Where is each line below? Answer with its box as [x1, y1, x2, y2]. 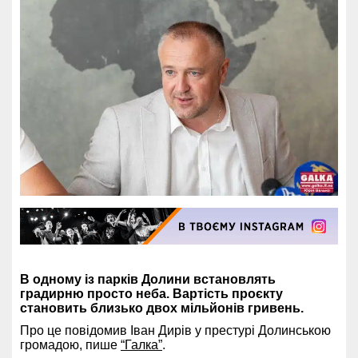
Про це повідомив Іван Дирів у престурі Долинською [20, 323, 331, 337]
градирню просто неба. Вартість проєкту [20, 286, 283, 300]
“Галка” [121, 337, 162, 352]
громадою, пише [20, 337, 121, 352]
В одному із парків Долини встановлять [20, 272, 276, 286]
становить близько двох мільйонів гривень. [20, 300, 304, 315]
